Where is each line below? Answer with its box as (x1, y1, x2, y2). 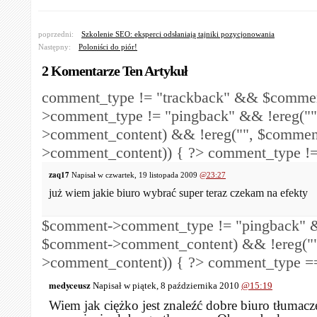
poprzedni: (38, 30, 74, 38)
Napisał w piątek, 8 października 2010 (91, 281, 241, 291)
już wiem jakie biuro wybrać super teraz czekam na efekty (49, 187, 308, 199)
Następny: (38, 42, 71, 51)
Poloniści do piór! (79, 42, 137, 51)
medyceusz (49, 279, 91, 292)
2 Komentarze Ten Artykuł (42, 63, 188, 79)
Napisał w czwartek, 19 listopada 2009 (69, 171, 200, 179)
